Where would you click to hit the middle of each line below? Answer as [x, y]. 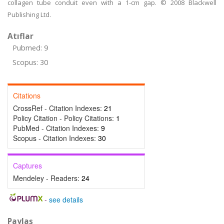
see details [66, 199]
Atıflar [20, 36]
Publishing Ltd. [29, 14]
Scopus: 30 [30, 62]
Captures [27, 165]
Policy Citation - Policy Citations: [64, 118]
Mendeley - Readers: [47, 178]
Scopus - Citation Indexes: [55, 138]
